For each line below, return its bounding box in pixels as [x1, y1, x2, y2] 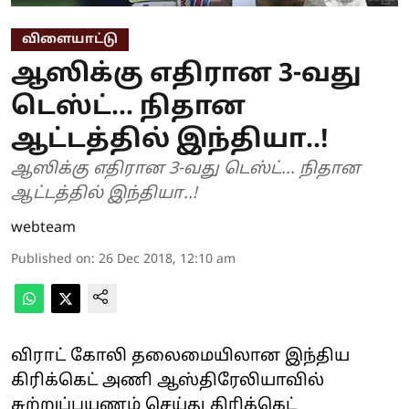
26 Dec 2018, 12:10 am [99, 251, 236, 267]
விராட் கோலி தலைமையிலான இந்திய [11, 345, 350, 367]
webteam [11, 218, 76, 237]
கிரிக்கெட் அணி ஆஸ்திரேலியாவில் [11, 370, 324, 392]
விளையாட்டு [22, 31, 118, 47]
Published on [11, 251, 91, 267]
